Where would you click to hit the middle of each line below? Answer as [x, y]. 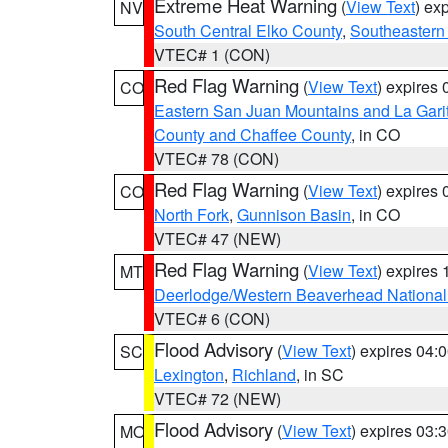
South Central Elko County [248, 30]
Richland [264, 374]
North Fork [191, 214]
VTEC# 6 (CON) [212, 318]
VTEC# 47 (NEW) [217, 238]
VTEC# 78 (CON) [216, 158]
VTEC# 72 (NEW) [217, 398]
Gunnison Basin [294, 214]
